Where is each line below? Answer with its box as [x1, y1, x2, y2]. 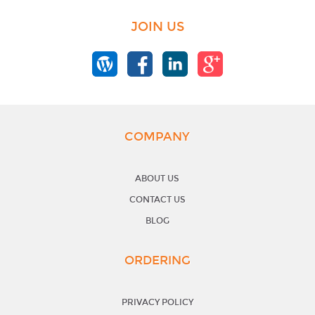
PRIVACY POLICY [121, 297, 193, 307]
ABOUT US [135, 173, 180, 184]
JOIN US [130, 18, 184, 34]
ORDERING [124, 252, 191, 268]
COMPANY [124, 129, 191, 144]
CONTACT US [129, 194, 186, 205]
